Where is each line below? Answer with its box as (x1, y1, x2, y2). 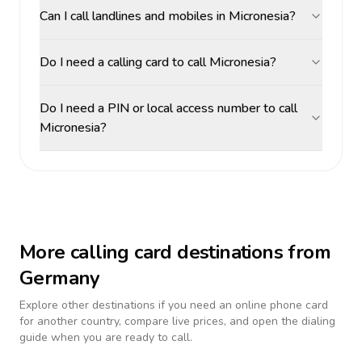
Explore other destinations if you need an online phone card (19, 297, 328, 313)
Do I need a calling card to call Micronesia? (40, 53, 276, 71)
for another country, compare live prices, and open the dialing (19, 314, 335, 329)
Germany (19, 265, 100, 291)
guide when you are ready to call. (19, 330, 192, 345)
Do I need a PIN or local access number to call (40, 99, 297, 117)
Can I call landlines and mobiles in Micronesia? (40, 7, 296, 25)
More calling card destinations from (19, 239, 330, 265)
